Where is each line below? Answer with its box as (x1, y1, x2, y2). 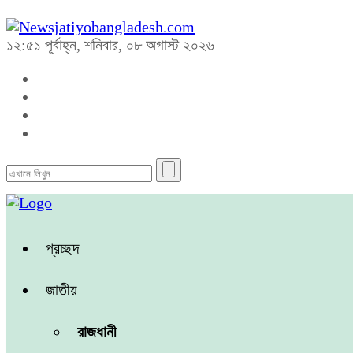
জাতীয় (46, 281, 77, 299)
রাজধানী (77, 323, 117, 340)
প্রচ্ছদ (46, 240, 79, 257)
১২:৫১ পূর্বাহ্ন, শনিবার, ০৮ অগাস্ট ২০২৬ (6, 36, 214, 54)
